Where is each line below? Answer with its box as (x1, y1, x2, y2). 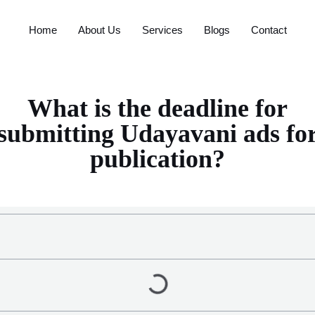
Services (141, 24, 183, 36)
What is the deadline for (27, 94, 288, 122)
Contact (250, 24, 287, 36)
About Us (77, 24, 121, 36)
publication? (90, 145, 225, 173)
